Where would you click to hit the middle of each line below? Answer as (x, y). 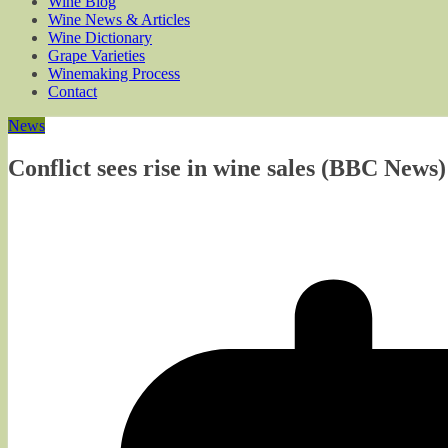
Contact (72, 91)
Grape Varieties (96, 55)
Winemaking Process (114, 73)
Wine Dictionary (100, 37)
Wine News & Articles (119, 19)
